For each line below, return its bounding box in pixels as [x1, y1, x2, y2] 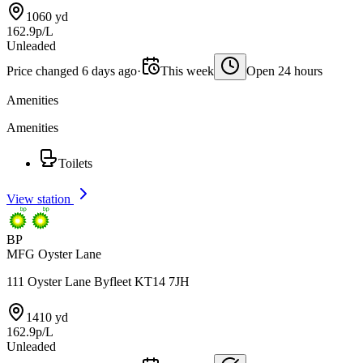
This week [160, 64, 214, 78]
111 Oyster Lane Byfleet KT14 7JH [6, 275, 190, 288]
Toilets [58, 156, 92, 170]
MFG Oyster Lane [6, 247, 101, 261]
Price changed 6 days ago [6, 64, 137, 78]
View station [6, 192, 74, 206]
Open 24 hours [246, 64, 322, 78]
